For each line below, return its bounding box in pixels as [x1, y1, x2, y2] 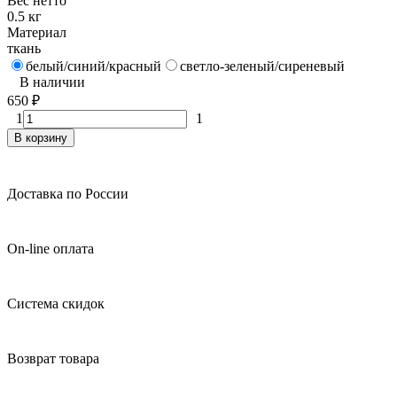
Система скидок [7, 295, 105, 311]
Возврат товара [7, 350, 99, 366]
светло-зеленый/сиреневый [180, 58, 345, 74]
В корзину [14, 130, 67, 144]
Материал [7, 24, 66, 40]
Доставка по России [7, 185, 128, 201]
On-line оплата [7, 240, 94, 256]
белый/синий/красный [26, 58, 161, 74]
